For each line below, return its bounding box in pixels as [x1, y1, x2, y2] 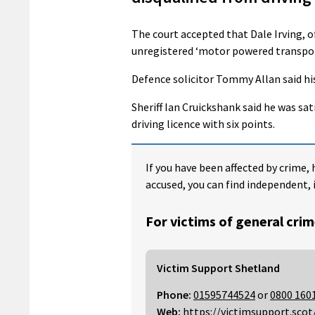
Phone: [157, 288, 191, 302]
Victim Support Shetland [157, 261, 280, 276]
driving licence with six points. [131, 116, 275, 131]
